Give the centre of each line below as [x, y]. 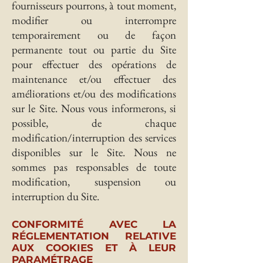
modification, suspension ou [94, 182]
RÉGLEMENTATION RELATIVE [94, 236]
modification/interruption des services [94, 138]
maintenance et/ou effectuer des [94, 79]
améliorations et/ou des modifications [94, 94]
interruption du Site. [55, 196]
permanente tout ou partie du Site [94, 50]
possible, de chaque [94, 123]
